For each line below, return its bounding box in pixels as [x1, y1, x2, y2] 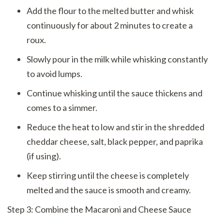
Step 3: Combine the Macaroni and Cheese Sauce [7, 203, 191, 215]
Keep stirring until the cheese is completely [27, 170, 189, 181]
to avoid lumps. [27, 68, 82, 79]
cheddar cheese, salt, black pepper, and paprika [27, 136, 203, 147]
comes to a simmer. [27, 102, 97, 113]
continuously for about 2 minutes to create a [27, 19, 193, 31]
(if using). [27, 150, 61, 161]
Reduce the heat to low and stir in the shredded [27, 121, 204, 132]
